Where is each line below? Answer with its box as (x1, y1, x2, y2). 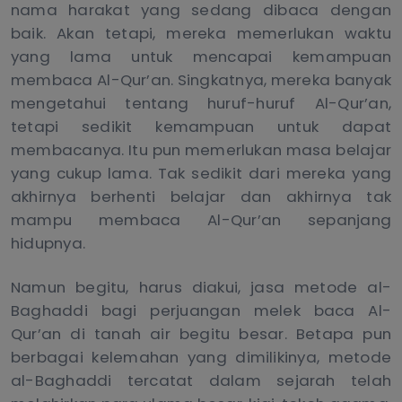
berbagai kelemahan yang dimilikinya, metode (11, 345, 391, 368)
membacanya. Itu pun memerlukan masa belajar (11, 139, 391, 162)
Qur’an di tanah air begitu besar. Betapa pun (11, 322, 391, 345)
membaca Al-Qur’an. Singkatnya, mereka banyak (11, 69, 391, 92)
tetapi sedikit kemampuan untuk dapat (11, 116, 391, 138)
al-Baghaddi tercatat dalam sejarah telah (11, 369, 391, 391)
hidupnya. (11, 232, 86, 255)
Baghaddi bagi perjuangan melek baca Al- (11, 299, 391, 321)
